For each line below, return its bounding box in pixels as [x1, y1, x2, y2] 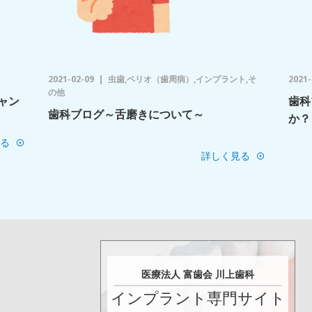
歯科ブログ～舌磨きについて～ [48, 107, 204, 122]
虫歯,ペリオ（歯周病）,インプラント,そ [108, 73, 256, 85]
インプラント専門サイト [110, 286, 286, 308]
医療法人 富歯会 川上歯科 [141, 267, 254, 281]
